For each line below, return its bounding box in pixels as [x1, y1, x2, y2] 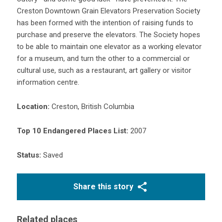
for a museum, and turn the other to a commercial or [16, 54, 190, 63]
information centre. [16, 77, 79, 87]
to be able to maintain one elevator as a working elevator [16, 42, 202, 51]
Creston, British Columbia [49, 102, 134, 111]
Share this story [73, 181, 134, 191]
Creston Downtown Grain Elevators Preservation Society [16, 6, 200, 15]
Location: [16, 102, 50, 111]
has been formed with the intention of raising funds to [16, 18, 193, 27]
